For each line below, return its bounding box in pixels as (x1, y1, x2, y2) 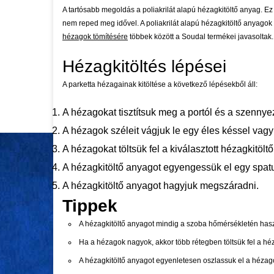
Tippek (62, 196, 117, 215)
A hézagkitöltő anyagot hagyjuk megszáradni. (62, 180, 259, 191)
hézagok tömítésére (62, 32, 128, 41)
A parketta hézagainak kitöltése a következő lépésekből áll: (62, 80, 257, 89)
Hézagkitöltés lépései (62, 57, 226, 76)
